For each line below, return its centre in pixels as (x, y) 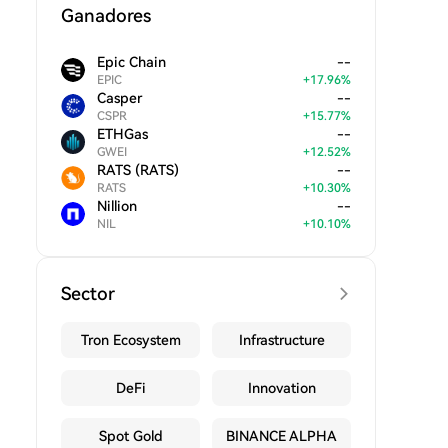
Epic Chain (131, 62)
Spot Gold (130, 436)
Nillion (117, 206)
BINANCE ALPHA (281, 436)
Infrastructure (281, 340)
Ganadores (106, 15)
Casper (119, 98)
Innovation (281, 388)
